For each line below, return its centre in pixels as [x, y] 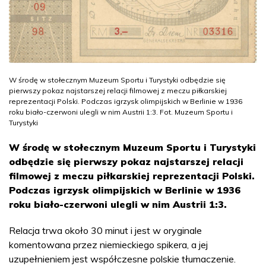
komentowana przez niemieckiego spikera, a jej [108, 245]
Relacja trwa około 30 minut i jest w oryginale [105, 231]
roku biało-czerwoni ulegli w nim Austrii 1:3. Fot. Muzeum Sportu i [121, 112]
